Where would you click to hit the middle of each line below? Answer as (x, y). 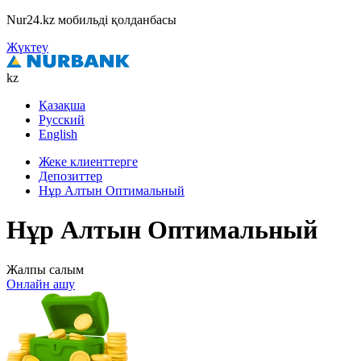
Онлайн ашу (41, 284)
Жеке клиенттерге (88, 162)
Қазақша (62, 105)
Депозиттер (71, 176)
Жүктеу (27, 47)
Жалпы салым (45, 269)
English (58, 134)
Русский (62, 120)
